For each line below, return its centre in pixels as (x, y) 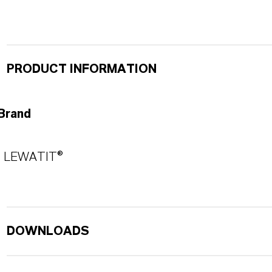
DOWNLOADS (48, 231)
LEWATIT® (33, 157)
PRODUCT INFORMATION (81, 69)
